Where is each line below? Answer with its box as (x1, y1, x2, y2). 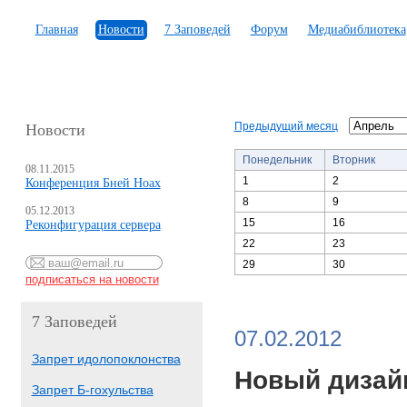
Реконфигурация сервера (25, 218, 161, 232)
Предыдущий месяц (233, 120, 338, 133)
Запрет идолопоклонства (31, 352, 181, 366)
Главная (35, 23, 78, 36)
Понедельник (242, 154, 312, 166)
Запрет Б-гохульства (31, 382, 154, 397)
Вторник (332, 154, 375, 166)
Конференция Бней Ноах (25, 176, 161, 190)
